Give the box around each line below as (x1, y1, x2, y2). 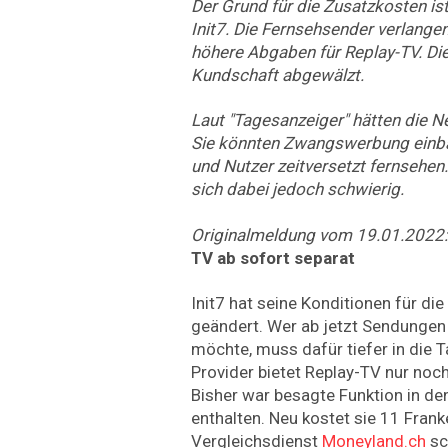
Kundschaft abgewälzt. (191, 65, 364, 85)
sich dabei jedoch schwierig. (191, 179, 404, 200)
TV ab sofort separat (191, 247, 355, 268)
